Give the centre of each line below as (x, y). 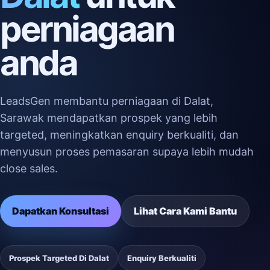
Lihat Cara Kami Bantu (185, 211)
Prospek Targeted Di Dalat (59, 258)
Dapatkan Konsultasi (61, 211)
